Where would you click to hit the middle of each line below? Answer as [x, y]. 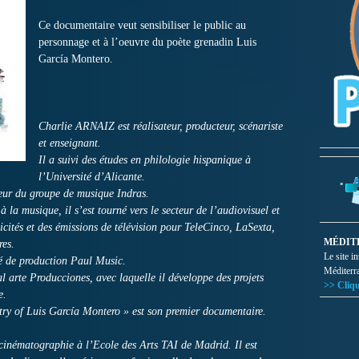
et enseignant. [70, 143]
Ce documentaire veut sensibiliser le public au [142, 25]
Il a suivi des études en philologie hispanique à [145, 160]
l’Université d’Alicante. [92, 177]
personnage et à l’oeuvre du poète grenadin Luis [147, 42]
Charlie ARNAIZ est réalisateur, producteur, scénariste [161, 126]
